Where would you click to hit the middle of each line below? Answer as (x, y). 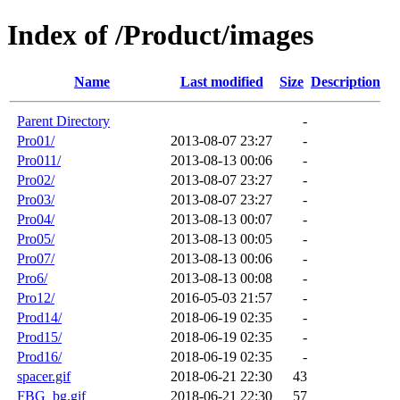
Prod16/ (39, 356)
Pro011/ (39, 160)
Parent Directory (63, 121)
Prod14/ (39, 317)
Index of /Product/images (160, 35)
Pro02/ (36, 179)
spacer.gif (44, 376)
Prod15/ (39, 337)
